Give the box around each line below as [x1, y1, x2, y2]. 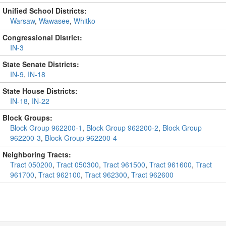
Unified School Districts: [3, 6, 87, 16]
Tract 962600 [131, 169, 174, 180]
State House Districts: [3, 86, 78, 96]
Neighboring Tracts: [3, 149, 71, 159]
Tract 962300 [85, 169, 127, 180]
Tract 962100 [38, 169, 81, 180]
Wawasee [39, 16, 70, 26]
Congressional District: [3, 32, 82, 42]
